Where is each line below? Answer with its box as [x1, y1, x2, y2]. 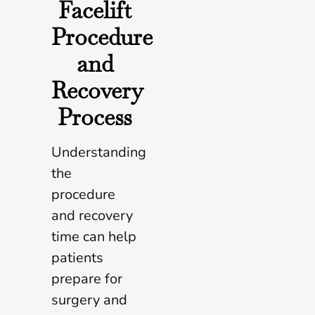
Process [58, 103, 133, 132]
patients [51, 248, 103, 268]
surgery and [51, 290, 127, 310]
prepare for [51, 269, 122, 289]
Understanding [51, 143, 146, 162]
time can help [51, 227, 136, 247]
